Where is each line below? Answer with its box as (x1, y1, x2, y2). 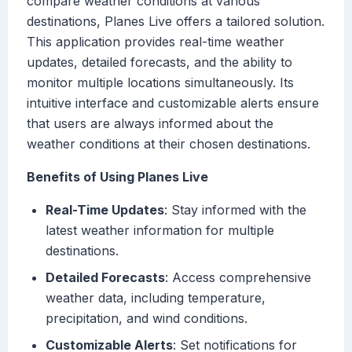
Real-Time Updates (46, 202, 164, 218)
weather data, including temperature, (46, 290, 266, 306)
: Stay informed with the (164, 202, 306, 218)
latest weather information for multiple (46, 222, 274, 239)
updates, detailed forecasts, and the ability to (27, 54, 292, 71)
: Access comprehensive (165, 269, 311, 286)
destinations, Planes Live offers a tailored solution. (27, 13, 324, 30)
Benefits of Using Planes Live (27, 169, 208, 185)
